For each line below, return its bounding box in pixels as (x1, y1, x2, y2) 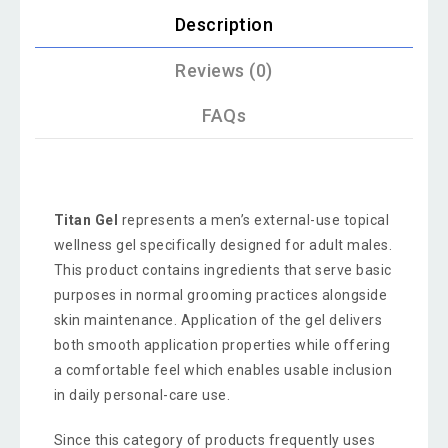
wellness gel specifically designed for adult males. (53, 236, 393, 253)
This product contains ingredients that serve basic (53, 261, 392, 278)
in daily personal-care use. (53, 386, 231, 403)
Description (174, 14, 274, 36)
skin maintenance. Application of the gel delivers (53, 311, 383, 328)
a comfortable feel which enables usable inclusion (53, 361, 393, 378)
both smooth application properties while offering (53, 336, 391, 353)
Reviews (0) (175, 60, 273, 82)
